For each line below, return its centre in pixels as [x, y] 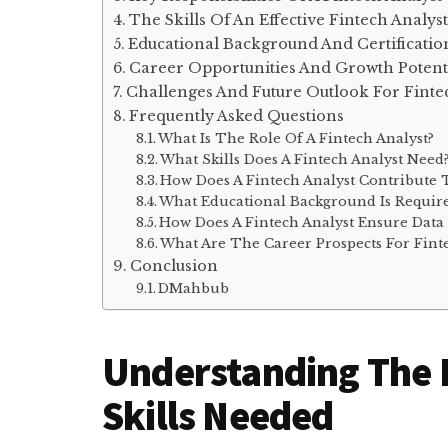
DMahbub [194, 289]
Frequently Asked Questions [236, 116]
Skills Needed [218, 415]
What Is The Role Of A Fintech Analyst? [296, 139]
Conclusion [173, 266]
